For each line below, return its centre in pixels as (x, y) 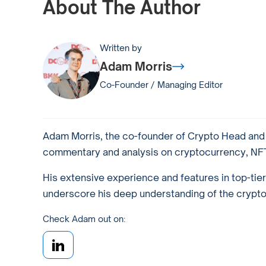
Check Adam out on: (84, 218)
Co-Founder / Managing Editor (161, 84)
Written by (121, 47)
